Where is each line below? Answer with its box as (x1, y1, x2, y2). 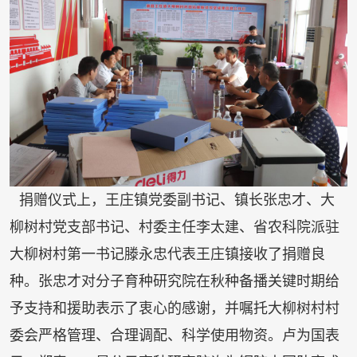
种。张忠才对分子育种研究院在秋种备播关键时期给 (9, 273, 339, 290)
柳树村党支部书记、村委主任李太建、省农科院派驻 (9, 219, 339, 236)
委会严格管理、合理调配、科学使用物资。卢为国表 (9, 328, 339, 344)
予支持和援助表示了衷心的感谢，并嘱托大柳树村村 (9, 300, 339, 317)
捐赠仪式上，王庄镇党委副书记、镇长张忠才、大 (18, 192, 335, 209)
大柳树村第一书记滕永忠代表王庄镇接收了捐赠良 (9, 246, 325, 263)
